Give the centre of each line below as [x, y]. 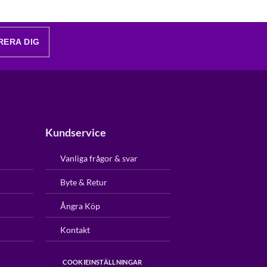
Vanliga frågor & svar [99, 159]
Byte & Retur [83, 182]
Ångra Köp [80, 206]
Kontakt [75, 230]
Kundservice [75, 133]
